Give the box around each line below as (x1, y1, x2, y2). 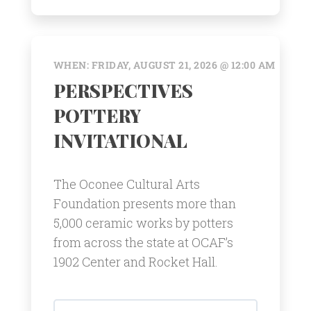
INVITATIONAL (53, 128, 187, 153)
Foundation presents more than (53, 194, 236, 212)
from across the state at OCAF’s (53, 233, 233, 251)
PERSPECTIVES (53, 78, 193, 103)
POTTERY (53, 103, 141, 128)
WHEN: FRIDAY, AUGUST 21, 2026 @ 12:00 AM (53, 58, 276, 72)
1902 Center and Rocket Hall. (53, 253, 218, 270)
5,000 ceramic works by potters (53, 214, 233, 231)
